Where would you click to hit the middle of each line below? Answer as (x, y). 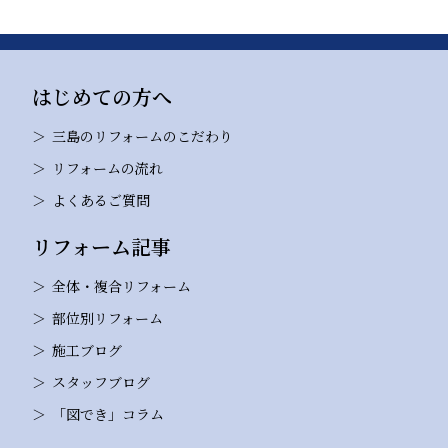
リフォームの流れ (107, 167)
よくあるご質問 (101, 199)
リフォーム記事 (101, 246)
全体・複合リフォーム (121, 285)
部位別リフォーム (107, 317)
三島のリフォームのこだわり (142, 135)
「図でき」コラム (108, 413)
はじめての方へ (102, 96)
